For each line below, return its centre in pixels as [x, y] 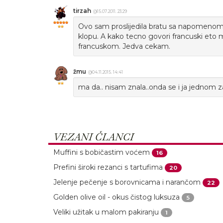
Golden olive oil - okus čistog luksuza [116, 197]
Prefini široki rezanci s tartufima [108, 167]
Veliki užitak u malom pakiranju [106, 212]
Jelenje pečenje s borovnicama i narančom [127, 182]
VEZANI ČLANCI [94, 137]
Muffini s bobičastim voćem [102, 152]
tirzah [82, 11]
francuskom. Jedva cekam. [124, 46]
